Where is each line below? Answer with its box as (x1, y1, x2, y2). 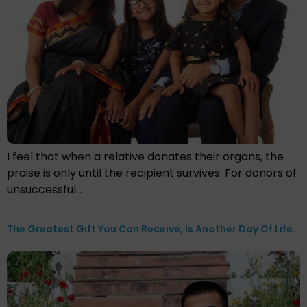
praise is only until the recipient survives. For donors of (7, 165, 297, 182)
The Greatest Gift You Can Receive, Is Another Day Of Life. (7, 222, 295, 236)
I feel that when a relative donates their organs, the (7, 149, 284, 165)
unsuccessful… (7, 182, 82, 198)
